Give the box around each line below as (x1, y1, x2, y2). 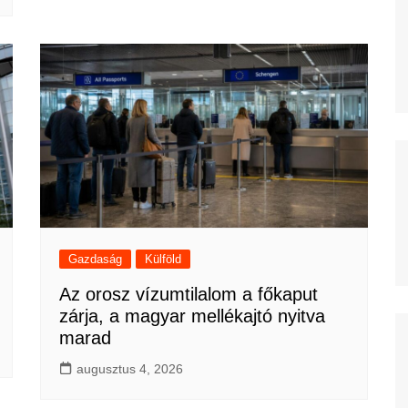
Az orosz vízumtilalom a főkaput (59, 284, 318, 305)
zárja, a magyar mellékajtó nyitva (59, 306, 325, 327)
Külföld (145, 252, 181, 267)
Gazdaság (68, 252, 122, 267)
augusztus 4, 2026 (76, 362, 183, 377)
